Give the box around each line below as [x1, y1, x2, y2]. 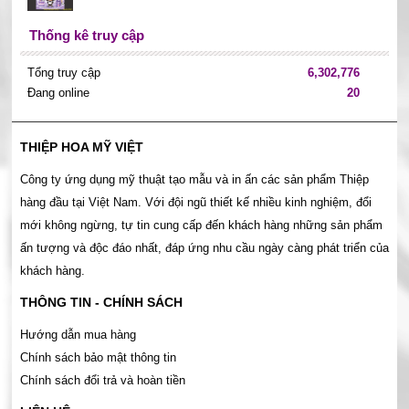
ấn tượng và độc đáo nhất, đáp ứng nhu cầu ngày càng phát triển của [19, 241, 389, 256]
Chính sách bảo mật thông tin [19, 351, 176, 365]
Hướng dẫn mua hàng [19, 328, 136, 342]
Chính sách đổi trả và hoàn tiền [19, 373, 185, 388]
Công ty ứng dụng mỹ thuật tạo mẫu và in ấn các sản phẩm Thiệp [19, 173, 369, 187]
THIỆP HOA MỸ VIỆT [19, 140, 143, 155]
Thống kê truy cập [28, 27, 144, 44]
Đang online [26, 86, 89, 100]
